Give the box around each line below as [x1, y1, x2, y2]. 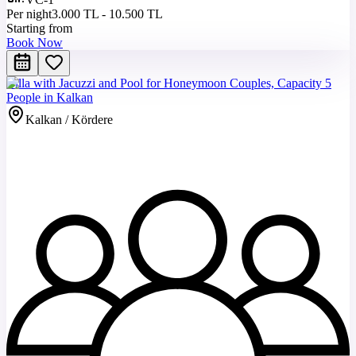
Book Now [6, 36, 63, 50]
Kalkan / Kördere [25, 113, 113, 127]
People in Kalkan [6, 91, 93, 105]
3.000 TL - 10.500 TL [52, 7, 163, 21]
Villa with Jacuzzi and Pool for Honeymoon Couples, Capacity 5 [6, 76, 331, 91]
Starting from [6, 21, 72, 36]
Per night [6, 7, 52, 21]
